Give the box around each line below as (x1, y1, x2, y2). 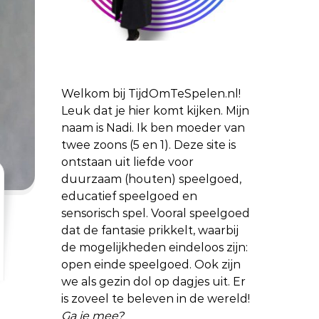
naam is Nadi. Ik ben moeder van (61, 121, 245, 135)
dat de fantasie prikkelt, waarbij (61, 224, 239, 237)
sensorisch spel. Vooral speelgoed (61, 206, 250, 220)
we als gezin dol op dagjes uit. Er (61, 275, 246, 288)
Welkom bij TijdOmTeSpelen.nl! (61, 87, 241, 100)
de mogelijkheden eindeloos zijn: (61, 241, 248, 254)
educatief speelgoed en (61, 189, 197, 203)
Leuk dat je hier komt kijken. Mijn (61, 104, 249, 117)
